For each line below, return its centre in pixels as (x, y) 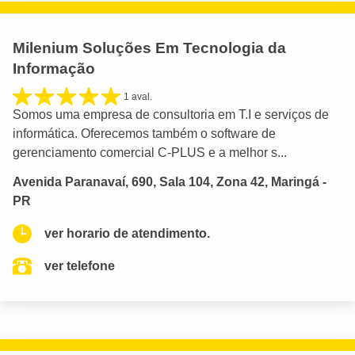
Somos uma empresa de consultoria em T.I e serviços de (171, 115)
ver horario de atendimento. (127, 234)
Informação (54, 69)
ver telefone (80, 266)
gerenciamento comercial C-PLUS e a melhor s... (150, 153)
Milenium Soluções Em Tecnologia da (149, 48)
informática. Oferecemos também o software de (144, 134)
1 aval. (138, 97)
